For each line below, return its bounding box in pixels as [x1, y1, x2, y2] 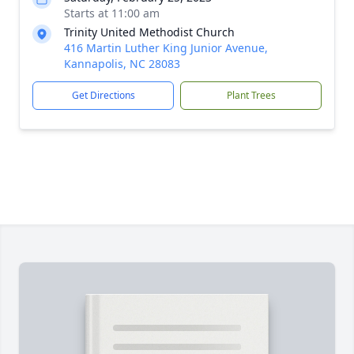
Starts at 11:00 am [64, 6, 160, 21]
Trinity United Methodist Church [64, 24, 235, 40]
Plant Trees [226, 88, 276, 102]
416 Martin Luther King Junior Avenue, [64, 40, 268, 55]
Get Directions [71, 88, 135, 102]
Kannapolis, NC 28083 [64, 56, 180, 71]
